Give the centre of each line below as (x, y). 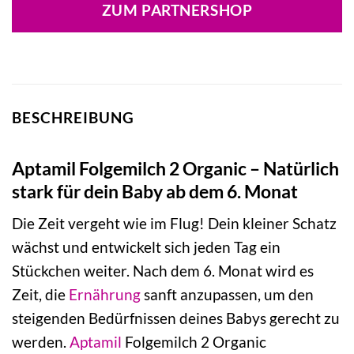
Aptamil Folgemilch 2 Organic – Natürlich (175, 168)
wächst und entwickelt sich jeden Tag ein (146, 247)
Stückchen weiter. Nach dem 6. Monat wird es (163, 271)
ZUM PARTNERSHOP (177, 11)
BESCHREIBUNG (73, 118)
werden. (41, 342)
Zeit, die (40, 295)
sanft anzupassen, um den (227, 295)
